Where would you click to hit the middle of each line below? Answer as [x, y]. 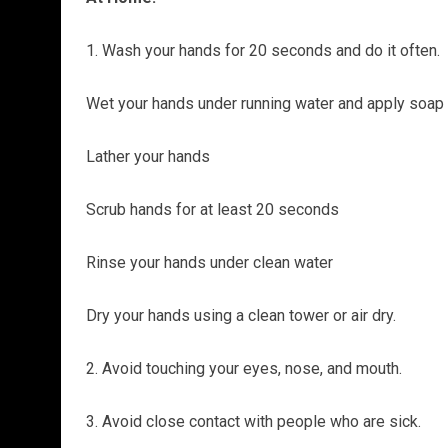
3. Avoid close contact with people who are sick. [253, 421]
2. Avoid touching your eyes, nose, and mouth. [243, 368]
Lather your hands [147, 156]
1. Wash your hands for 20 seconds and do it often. [262, 50]
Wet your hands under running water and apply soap [264, 103]
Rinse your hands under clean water [209, 262]
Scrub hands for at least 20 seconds [212, 209]
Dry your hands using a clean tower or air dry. [240, 315]
